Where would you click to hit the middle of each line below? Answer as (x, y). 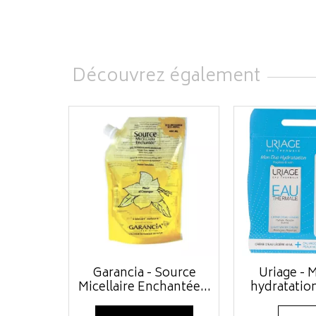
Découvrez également (166, 77)
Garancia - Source (144, 274)
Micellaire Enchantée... (144, 288)
